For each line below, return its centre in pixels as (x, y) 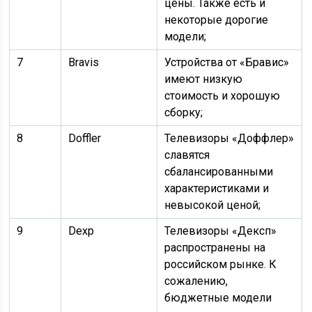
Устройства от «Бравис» (227, 62)
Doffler (85, 138)
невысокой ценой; (213, 205)
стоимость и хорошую (223, 96)
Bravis (84, 62)
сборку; (184, 112)
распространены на (215, 248)
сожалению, (196, 281)
